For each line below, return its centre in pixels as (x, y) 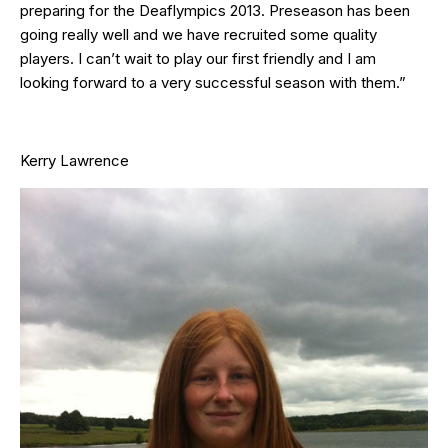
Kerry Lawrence (74, 160)
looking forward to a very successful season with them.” (213, 82)
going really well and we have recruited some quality (198, 34)
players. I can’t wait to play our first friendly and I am (198, 58)
